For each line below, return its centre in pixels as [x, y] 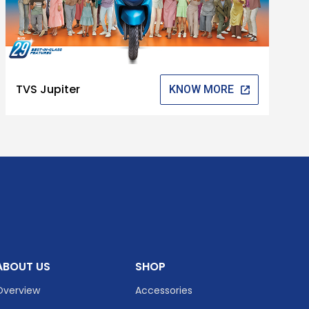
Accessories [163, 290]
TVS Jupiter [48, 90]
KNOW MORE [202, 89]
